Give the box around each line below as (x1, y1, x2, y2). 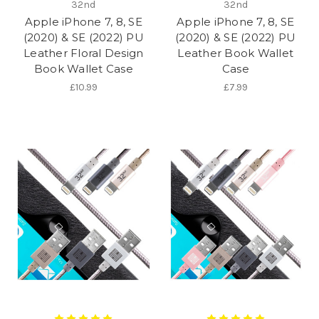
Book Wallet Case (33, 62, 133, 76)
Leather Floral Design (23, 46, 144, 61)
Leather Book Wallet (177, 46, 294, 61)
